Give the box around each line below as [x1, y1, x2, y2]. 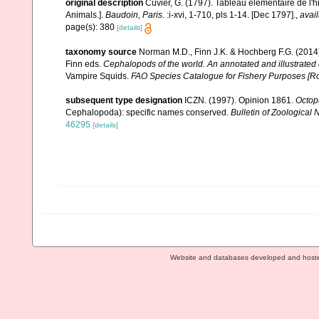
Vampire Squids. [66, 70, 131, 81]
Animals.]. [66, 10, 105, 21]
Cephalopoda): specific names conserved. [66, 107, 231, 117]
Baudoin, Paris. [105, 10, 164, 21]
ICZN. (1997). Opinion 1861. [184, 95, 296, 105]
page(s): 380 [66, 22, 117, 33]
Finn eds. [66, 58, 103, 69]
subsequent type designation [66, 95, 182, 105]
